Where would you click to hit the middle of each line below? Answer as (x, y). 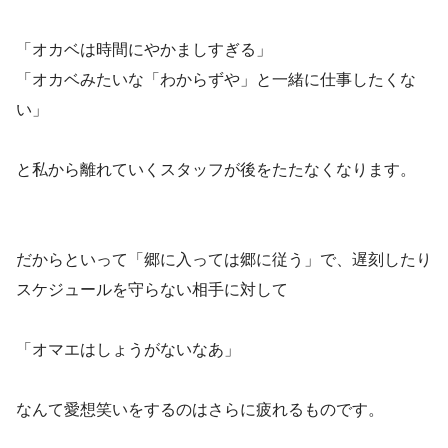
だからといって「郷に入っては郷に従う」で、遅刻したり (224, 259)
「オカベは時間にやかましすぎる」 (144, 49)
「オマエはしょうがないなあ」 (128, 349)
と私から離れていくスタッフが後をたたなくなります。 (216, 169)
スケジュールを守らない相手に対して (152, 289)
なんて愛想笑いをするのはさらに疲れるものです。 (200, 409)
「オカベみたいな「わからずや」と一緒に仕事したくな (216, 79)
